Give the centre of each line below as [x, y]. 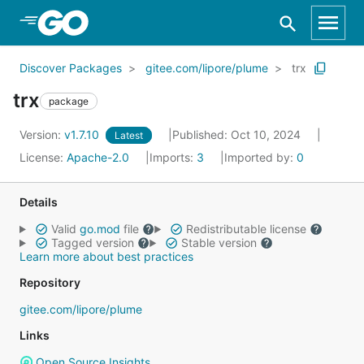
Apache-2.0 [98, 157]
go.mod [100, 229]
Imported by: [260, 157]
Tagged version [92, 243]
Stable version [219, 243]
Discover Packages [71, 68]
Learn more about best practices [106, 256]
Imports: [173, 157]
